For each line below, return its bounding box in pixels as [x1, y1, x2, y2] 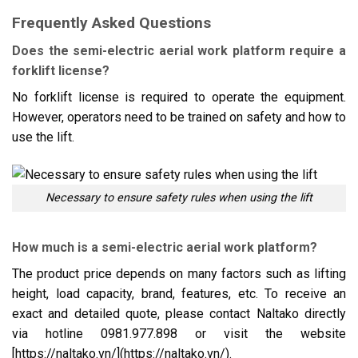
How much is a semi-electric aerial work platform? [12, 240, 317, 256]
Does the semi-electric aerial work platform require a [12, 42, 346, 58]
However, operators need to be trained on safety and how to [12, 109, 346, 125]
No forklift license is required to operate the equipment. [12, 89, 346, 105]
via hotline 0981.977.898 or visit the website [12, 326, 346, 342]
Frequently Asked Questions [12, 13, 211, 32]
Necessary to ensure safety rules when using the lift [46, 191, 312, 205]
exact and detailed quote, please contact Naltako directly [12, 306, 346, 322]
